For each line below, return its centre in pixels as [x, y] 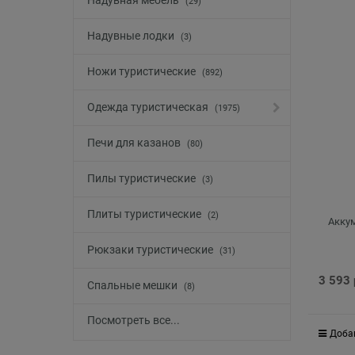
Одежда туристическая [149, 107]
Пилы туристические [143, 179]
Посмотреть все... [134, 321]
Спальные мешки [134, 286]
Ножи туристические [143, 72]
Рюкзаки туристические [151, 250]
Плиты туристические [145, 214]
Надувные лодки [132, 36]
